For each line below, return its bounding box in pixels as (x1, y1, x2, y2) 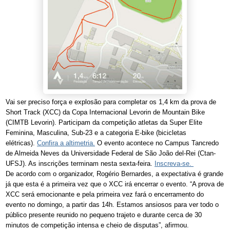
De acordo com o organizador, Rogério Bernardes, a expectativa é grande (6, 170, 223, 178)
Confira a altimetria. (37, 139, 95, 147)
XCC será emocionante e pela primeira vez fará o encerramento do (6, 190, 204, 199)
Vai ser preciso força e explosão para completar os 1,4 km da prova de (6, 98, 216, 106)
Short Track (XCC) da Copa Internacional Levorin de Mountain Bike (6, 108, 205, 117)
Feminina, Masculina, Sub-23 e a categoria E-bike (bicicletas (6, 129, 186, 137)
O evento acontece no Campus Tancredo (95, 139, 219, 147)
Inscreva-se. (155, 160, 194, 168)
